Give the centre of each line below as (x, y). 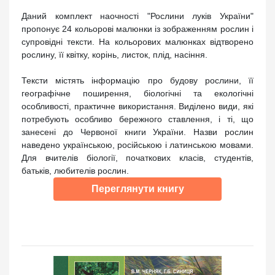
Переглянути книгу (137, 188)
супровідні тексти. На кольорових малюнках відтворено (137, 41)
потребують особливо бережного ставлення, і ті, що (137, 119)
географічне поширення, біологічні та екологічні (137, 93)
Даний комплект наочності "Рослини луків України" (137, 16)
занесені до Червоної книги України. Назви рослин (137, 132)
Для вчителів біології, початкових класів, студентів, (137, 157)
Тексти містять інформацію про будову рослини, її (137, 80)
